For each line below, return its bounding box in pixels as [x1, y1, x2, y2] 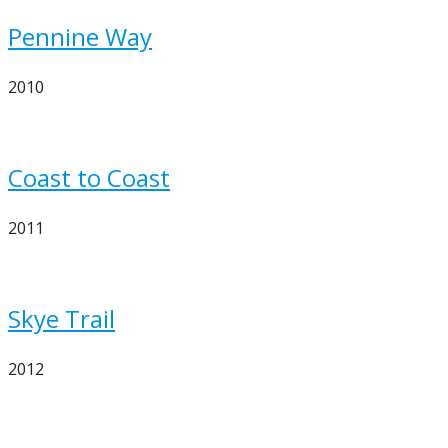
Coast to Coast [8, 161, 170, 194]
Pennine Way [8, 20, 152, 53]
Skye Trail [8, 302, 115, 335]
